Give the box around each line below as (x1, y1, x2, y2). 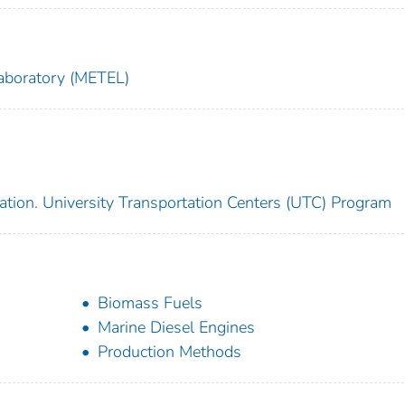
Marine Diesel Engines (98, 316, 256, 338)
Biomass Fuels (98, 291, 203, 314)
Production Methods (98, 340, 242, 363)
